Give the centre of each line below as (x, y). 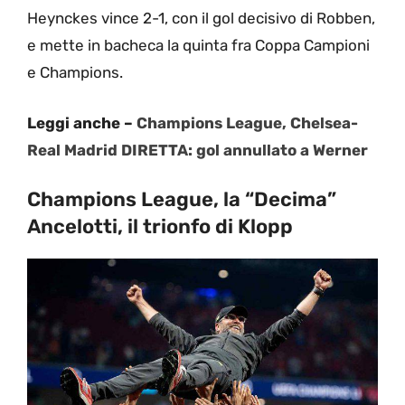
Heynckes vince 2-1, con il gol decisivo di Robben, (201, 19)
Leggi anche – (82, 122)
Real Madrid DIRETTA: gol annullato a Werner (198, 150)
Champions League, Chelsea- (247, 122)
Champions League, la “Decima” (182, 200)
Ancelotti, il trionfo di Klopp (160, 227)
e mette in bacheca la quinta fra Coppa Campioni (198, 46)
